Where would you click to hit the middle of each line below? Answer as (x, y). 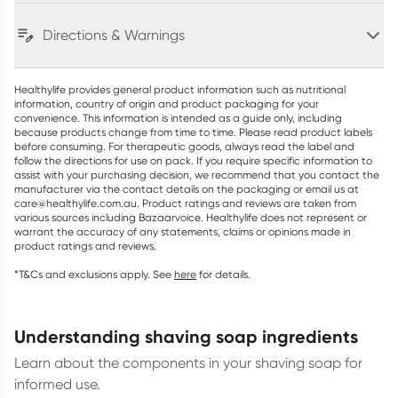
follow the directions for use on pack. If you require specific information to (193, 160)
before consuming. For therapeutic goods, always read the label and (184, 146)
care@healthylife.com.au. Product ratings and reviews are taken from (185, 203)
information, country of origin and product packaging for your (167, 103)
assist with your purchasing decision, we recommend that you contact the (197, 175)
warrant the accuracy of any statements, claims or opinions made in (183, 231)
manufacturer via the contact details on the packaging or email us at (187, 189)
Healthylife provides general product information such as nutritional (180, 89)
